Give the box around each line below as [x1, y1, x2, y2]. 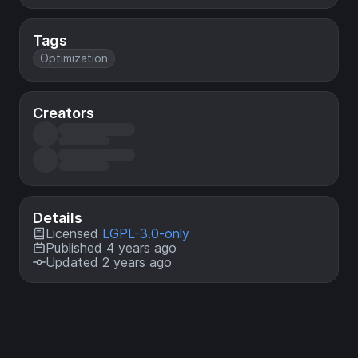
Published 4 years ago [46, 240, 177, 256]
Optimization [40, 51, 108, 65]
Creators [33, 105, 94, 121]
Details [33, 209, 82, 226]
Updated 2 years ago [46, 254, 172, 270]
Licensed [46, 225, 102, 241]
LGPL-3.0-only [102, 225, 189, 241]
